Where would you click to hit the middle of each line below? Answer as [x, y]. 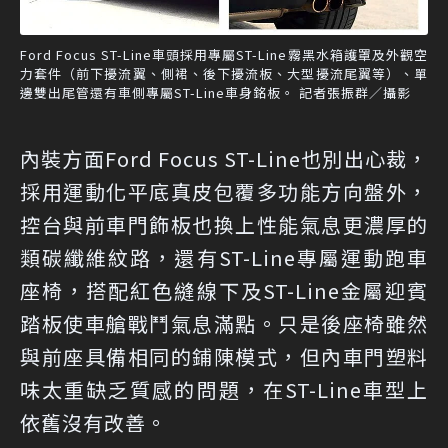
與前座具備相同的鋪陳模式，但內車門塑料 [224, 356]
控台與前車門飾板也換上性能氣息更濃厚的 [224, 224]
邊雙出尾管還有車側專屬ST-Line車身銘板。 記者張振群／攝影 [215, 92]
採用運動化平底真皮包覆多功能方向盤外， [224, 191]
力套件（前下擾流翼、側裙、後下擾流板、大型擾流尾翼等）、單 [224, 73]
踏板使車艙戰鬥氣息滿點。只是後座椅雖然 [224, 323]
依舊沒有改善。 [93, 422]
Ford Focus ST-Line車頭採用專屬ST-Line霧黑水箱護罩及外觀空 [224, 54]
